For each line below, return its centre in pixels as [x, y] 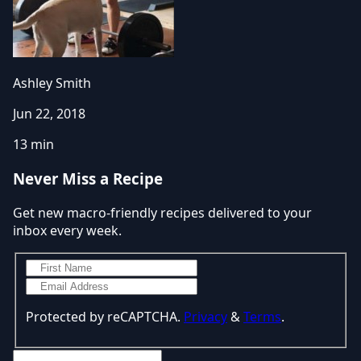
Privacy [205, 317]
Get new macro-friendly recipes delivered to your [162, 212]
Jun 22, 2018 [49, 114]
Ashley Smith [52, 83]
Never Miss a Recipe [88, 178]
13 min [33, 145]
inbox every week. [67, 230]
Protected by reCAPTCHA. [105, 317]
